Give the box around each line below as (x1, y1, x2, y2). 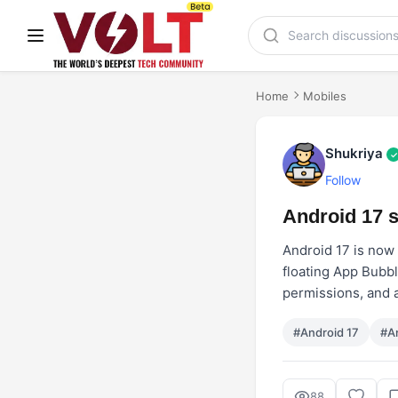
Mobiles (303, 89, 346, 103)
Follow (325, 172, 361, 187)
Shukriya (325, 145, 386, 162)
